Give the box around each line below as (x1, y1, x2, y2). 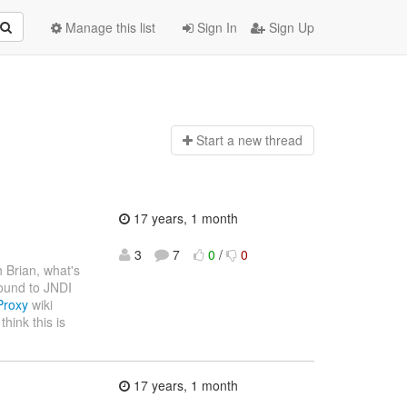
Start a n (195, 131, 245, 150)
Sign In (194, 18, 237, 36)
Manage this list (62, 18, 155, 36)
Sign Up (265, 18, 314, 36)
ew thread (244, 131, 303, 150)
